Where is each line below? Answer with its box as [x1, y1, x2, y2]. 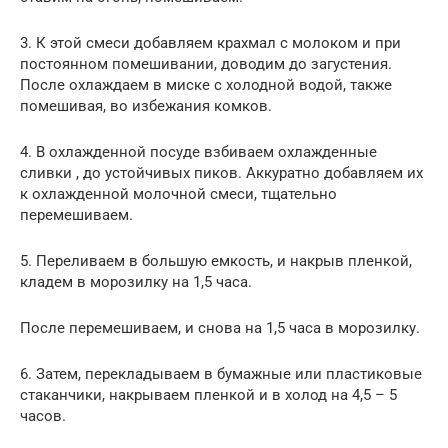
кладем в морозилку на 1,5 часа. [20, 272, 252, 291]
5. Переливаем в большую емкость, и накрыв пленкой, [20, 251, 412, 270]
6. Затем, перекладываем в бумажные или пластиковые [20, 364, 422, 383]
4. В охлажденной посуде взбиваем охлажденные [20, 142, 377, 161]
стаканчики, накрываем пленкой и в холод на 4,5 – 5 [20, 385, 397, 404]
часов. [20, 406, 66, 425]
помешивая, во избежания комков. [20, 96, 272, 115]
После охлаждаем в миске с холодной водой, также [20, 75, 392, 94]
